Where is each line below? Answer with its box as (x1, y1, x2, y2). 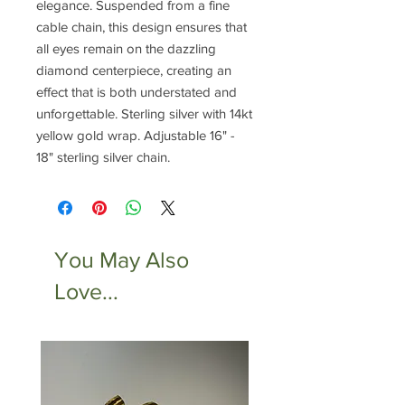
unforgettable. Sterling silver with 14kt (36, 106, 252, 122)
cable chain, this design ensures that (36, 19, 247, 35)
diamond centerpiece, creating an (36, 62, 231, 79)
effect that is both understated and (36, 84, 237, 100)
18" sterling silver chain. (36, 149, 170, 165)
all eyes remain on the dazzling (36, 41, 216, 57)
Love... (54, 278, 118, 305)
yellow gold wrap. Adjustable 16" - (36, 127, 235, 144)
